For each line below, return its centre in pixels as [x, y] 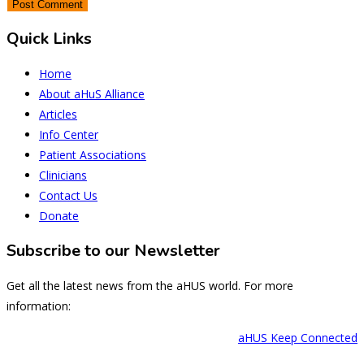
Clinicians [63, 175]
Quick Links [49, 38]
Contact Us [68, 196]
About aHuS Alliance [92, 94]
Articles [58, 115]
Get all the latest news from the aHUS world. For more [150, 286]
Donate [59, 216]
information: [39, 306]
